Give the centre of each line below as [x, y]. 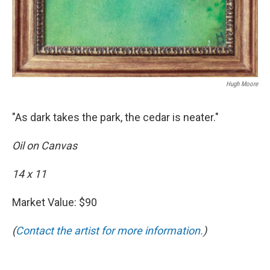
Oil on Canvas [45, 145]
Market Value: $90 [55, 202]
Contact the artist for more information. [109, 230]
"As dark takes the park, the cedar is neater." [115, 117]
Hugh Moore [242, 84]
